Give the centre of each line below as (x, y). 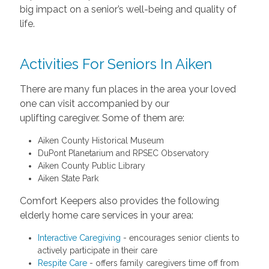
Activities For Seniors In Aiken (116, 64)
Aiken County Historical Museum (101, 140)
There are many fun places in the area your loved (128, 89)
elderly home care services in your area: (106, 215)
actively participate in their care (97, 250)
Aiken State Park (68, 178)
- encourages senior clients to (180, 237)
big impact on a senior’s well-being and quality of (128, 9)
